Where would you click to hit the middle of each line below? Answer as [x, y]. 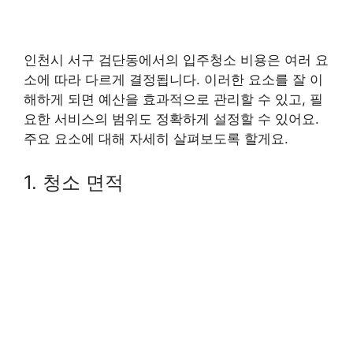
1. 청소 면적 [74, 183]
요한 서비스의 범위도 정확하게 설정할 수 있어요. [171, 119]
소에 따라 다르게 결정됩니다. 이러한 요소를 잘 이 [173, 79]
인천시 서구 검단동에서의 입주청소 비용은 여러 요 [176, 59]
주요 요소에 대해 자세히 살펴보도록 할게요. [156, 138]
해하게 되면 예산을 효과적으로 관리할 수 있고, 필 [173, 99]
